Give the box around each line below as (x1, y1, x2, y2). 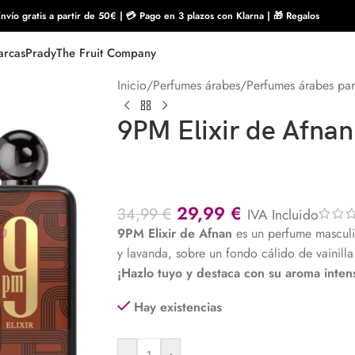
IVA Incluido (247, 204, 319, 225)
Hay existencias (133, 298, 222, 317)
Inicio (117, 76, 147, 94)
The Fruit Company (56, 44, 156, 62)
